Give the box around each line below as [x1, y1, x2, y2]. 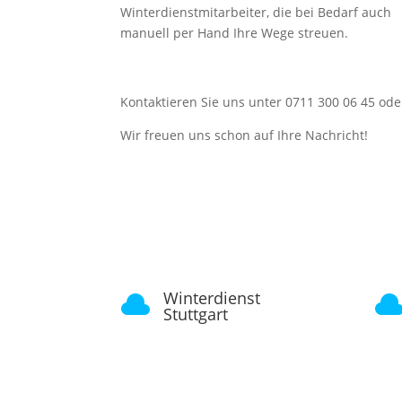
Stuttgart [162, 303, 228, 326]
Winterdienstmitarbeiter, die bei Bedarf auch [120, 4, 392, 22]
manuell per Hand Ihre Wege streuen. [120, 24, 349, 42]
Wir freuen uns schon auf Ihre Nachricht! [120, 126, 369, 144]
